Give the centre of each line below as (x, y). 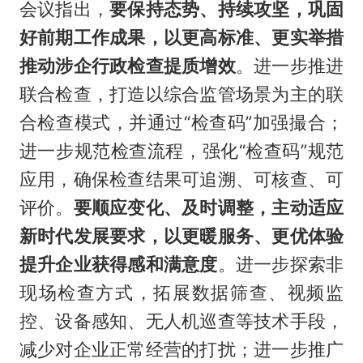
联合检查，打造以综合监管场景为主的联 (181, 94)
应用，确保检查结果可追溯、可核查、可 (181, 179)
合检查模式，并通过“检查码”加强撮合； (181, 122)
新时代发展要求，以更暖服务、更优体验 (181, 235)
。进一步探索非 (281, 264)
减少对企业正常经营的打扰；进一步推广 (181, 349)
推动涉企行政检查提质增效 (127, 65)
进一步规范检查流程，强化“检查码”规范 (181, 150)
